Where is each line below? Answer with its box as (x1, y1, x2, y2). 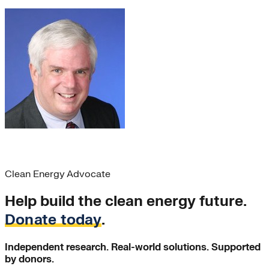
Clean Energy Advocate (5, 168, 110, 181)
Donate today (5, 211, 101, 230)
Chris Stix (5, 142, 59, 157)
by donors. (5, 253, 54, 266)
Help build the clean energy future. (5, 192, 246, 211)
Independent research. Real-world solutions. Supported (5, 241, 261, 254)
